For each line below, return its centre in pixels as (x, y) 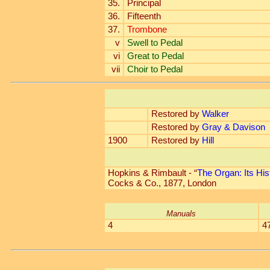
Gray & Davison (233, 127)
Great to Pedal (155, 56)
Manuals (181, 214)
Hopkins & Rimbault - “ (152, 173)
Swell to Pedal (155, 43)
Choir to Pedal (155, 69)
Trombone (147, 30)
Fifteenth (144, 16)
